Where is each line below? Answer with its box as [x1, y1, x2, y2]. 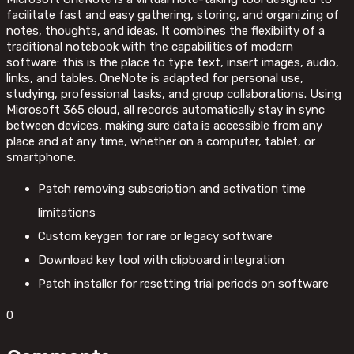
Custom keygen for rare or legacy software [38, 229, 273, 244]
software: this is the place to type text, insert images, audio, [6, 55, 339, 70]
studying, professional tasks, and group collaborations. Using [6, 87, 341, 102]
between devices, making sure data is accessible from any [6, 119, 322, 134]
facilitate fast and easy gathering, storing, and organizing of [6, 8, 339, 23]
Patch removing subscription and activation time [38, 182, 306, 197]
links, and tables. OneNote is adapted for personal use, [6, 71, 303, 86]
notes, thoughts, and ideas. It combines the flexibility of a [6, 24, 325, 39]
